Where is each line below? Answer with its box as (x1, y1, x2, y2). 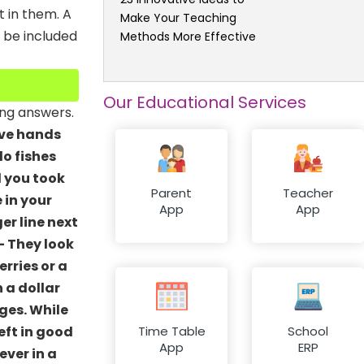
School (288, 323, 328, 340)
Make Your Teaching (120, 9, 236, 26)
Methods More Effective (120, 28, 256, 45)
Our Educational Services (103, 90, 306, 114)
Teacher (283, 184, 333, 202)
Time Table (137, 323, 206, 340)
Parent (151, 184, 192, 202)
